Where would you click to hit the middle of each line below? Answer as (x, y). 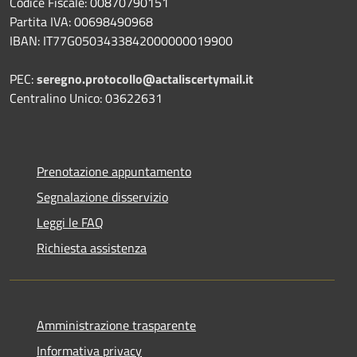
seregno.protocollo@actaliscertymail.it (145, 78)
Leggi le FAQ (70, 222)
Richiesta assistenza (92, 247)
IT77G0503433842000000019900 (138, 40)
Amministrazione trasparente (116, 325)
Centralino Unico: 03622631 (86, 98)
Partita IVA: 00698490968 (81, 21)
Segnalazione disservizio (102, 196)
